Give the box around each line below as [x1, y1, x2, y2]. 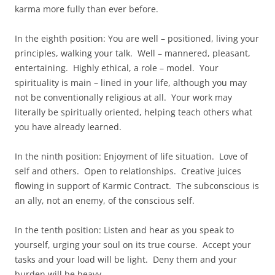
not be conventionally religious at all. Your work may [15, 91, 232, 103]
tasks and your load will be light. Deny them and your [15, 254, 237, 265]
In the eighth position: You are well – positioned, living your [15, 33, 259, 44]
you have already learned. [15, 121, 122, 133]
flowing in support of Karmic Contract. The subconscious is [15, 180, 259, 192]
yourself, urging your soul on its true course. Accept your [15, 239, 251, 250]
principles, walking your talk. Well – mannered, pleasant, [15, 47, 250, 59]
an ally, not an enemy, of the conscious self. [15, 195, 195, 206]
